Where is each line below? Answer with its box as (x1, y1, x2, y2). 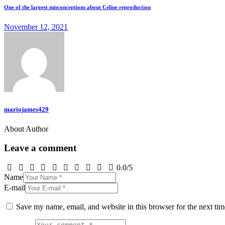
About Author (4, 124, 48, 133)
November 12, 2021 (4, 23, 68, 32)
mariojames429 (4, 105, 49, 113)
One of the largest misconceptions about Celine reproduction (4, 4, 151, 11)
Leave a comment (4, 143, 76, 154)
